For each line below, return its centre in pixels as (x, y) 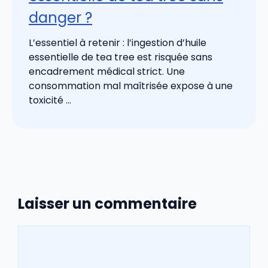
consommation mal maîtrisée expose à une (131, 86)
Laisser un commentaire (107, 204)
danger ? (60, 17)
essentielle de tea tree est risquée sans (121, 57)
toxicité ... (50, 100)
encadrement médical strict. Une (107, 71)
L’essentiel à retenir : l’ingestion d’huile (118, 42)
